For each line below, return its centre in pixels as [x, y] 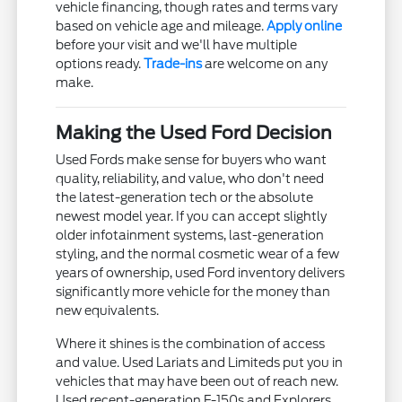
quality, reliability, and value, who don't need [190, 178]
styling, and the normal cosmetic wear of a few [198, 253]
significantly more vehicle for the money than [193, 291]
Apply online [305, 26]
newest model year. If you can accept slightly [192, 216]
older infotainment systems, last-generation [190, 235]
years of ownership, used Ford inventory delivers [201, 272]
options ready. [100, 63]
